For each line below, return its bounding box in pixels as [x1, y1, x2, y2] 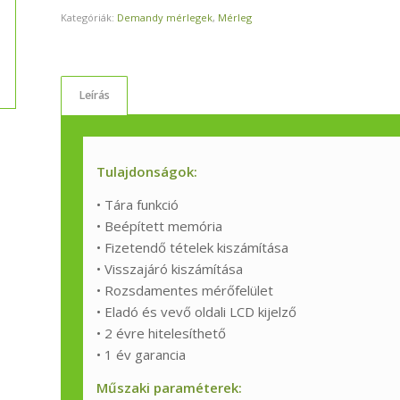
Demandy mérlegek [117, 10, 213, 24]
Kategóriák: [61, 10, 118, 24]
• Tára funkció [96, 196, 179, 214]
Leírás [79, 87, 111, 103]
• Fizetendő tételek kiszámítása [96, 238, 289, 257]
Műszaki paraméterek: [96, 378, 243, 396]
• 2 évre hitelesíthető [96, 324, 227, 343]
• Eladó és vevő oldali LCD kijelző [96, 303, 297, 321]
